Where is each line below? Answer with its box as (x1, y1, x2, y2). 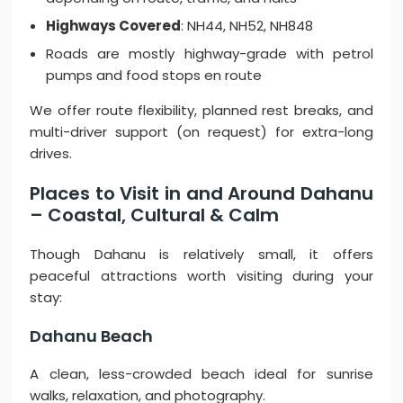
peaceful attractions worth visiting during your (30, 266, 373, 286)
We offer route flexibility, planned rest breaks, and (30, 101, 373, 121)
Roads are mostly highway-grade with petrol (46, 44, 373, 64)
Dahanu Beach (30, 325, 154, 348)
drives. (30, 144, 73, 164)
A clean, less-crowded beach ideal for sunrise (30, 364, 373, 384)
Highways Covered (46, 16, 182, 36)
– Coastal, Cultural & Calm (30, 202, 280, 228)
